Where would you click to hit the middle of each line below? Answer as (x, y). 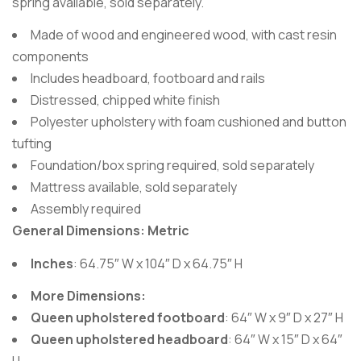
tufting (32, 144)
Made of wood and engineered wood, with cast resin (184, 35)
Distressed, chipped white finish (125, 100)
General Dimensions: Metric (101, 231)
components (50, 57)
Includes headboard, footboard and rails (148, 79)
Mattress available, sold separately (134, 187)
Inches (52, 263)
